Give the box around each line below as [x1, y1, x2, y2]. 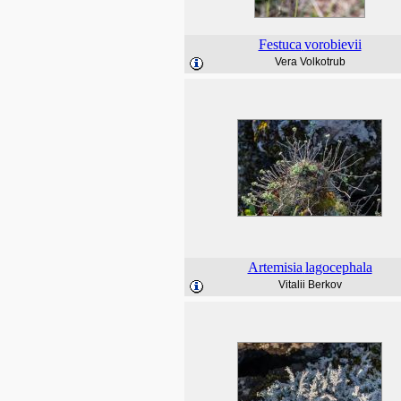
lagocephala [304, 260, 372, 275]
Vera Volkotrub [274, 55, 346, 68]
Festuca [258, 37, 302, 52]
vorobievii [303, 37, 362, 52]
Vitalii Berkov [277, 278, 342, 291]
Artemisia [247, 260, 303, 275]
